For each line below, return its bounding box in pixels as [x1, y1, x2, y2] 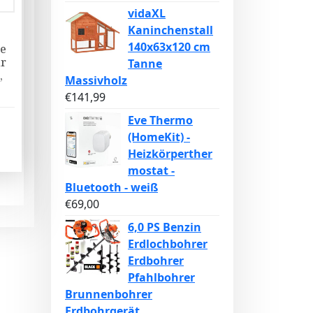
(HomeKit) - [128, 129, 190, 145]
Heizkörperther [128, 146, 212, 161]
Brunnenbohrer [65, 286, 152, 302]
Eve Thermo [128, 112, 193, 128]
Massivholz [65, 73, 127, 88]
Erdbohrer [128, 253, 184, 268]
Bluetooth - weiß [65, 180, 158, 195]
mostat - [128, 163, 175, 178]
